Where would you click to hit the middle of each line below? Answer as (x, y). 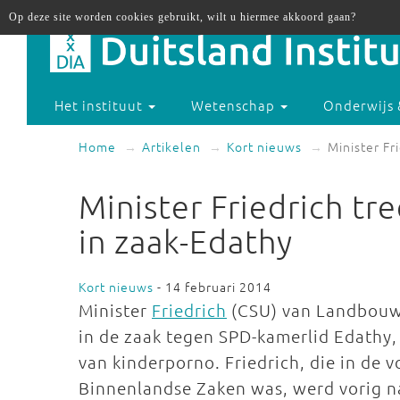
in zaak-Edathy (186, 241)
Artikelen (171, 146)
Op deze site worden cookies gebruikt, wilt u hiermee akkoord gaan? (183, 17)
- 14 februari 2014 (212, 287)
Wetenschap (235, 105)
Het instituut (101, 105)
